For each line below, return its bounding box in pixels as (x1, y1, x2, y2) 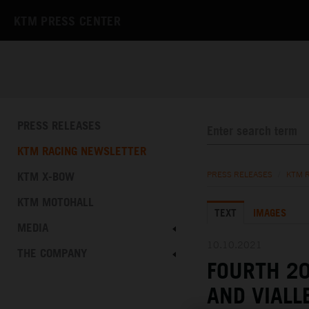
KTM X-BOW (17, 169, 74, 184)
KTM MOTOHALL (17, 195, 94, 210)
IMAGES (253, 206, 286, 219)
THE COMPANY (17, 246, 87, 261)
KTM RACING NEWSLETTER (17, 143, 146, 159)
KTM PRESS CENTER (14, 13, 121, 29)
